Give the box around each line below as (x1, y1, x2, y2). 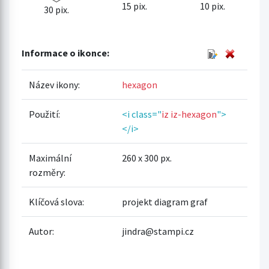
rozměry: (29, 166, 65, 178)
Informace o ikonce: (22, 46, 109, 59)
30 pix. (43, 3, 69, 16)
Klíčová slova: (29, 195, 84, 208)
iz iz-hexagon (162, 107, 217, 120)
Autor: (29, 225, 54, 237)
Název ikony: (29, 78, 80, 91)
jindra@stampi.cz (122, 225, 194, 237)
